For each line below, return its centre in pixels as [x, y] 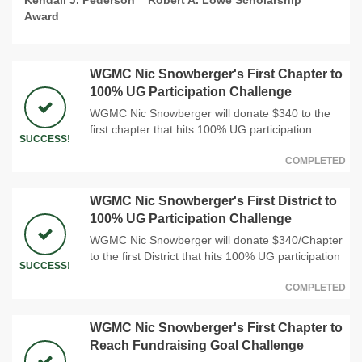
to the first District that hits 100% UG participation [215, 256]
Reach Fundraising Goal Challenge [197, 345]
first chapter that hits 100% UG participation [201, 129]
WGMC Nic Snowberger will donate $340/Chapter [216, 240]
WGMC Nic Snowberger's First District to [213, 200]
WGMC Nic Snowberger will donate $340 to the [210, 113]
